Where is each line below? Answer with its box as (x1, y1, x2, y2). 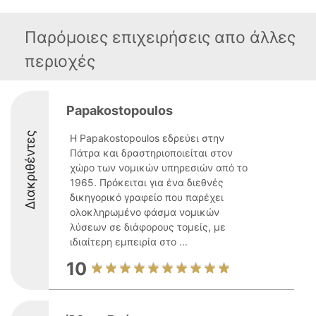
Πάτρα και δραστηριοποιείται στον (70, 147, 233, 159)
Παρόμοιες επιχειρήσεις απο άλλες (25, 28, 296, 47)
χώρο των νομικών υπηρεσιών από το (70, 162, 248, 174)
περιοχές (25, 51, 95, 71)
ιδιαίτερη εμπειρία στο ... (70, 236, 188, 248)
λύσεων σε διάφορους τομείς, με (70, 221, 226, 233)
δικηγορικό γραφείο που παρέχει (70, 191, 224, 203)
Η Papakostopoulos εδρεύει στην (70, 132, 224, 144)
